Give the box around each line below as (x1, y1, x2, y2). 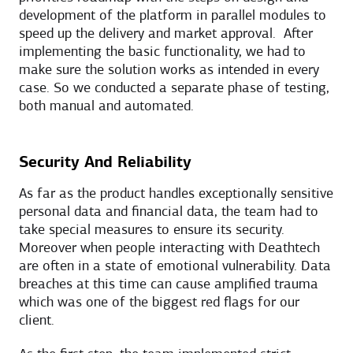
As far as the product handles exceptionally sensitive (19, 186, 333, 202)
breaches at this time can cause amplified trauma (19, 277, 318, 292)
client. (19, 313, 54, 329)
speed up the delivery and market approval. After (19, 26, 313, 42)
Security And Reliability (19, 154, 191, 171)
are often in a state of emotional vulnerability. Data (19, 258, 331, 274)
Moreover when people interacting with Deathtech (19, 240, 320, 256)
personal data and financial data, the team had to (19, 204, 318, 220)
